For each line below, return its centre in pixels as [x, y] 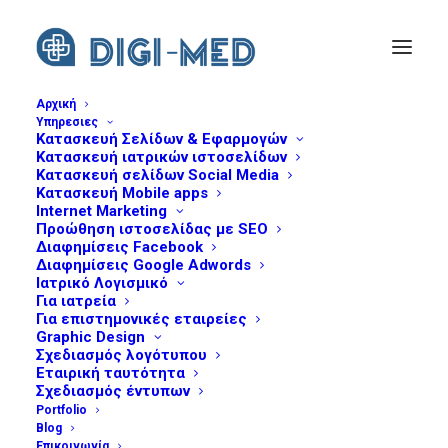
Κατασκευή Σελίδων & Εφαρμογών [161, 139]
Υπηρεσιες [67, 122]
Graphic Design [90, 337]
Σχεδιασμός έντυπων [113, 391]
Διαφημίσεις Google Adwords [143, 265]
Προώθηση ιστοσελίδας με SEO [152, 229]
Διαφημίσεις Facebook [119, 247]
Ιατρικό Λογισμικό [102, 283]
